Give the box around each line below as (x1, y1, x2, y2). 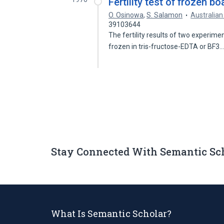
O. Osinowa (108, 11, 144, 19)
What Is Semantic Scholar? (51, 207, 171, 219)
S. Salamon (146, 11, 183, 19)
